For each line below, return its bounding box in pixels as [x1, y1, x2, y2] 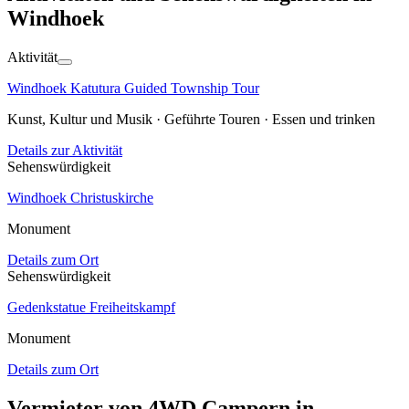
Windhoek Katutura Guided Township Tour [7, 80, 259, 97]
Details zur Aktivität [7, 142, 122, 159]
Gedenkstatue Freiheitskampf [7, 299, 175, 316]
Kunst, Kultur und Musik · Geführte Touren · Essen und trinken [7, 111, 375, 128]
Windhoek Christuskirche [7, 190, 153, 206]
